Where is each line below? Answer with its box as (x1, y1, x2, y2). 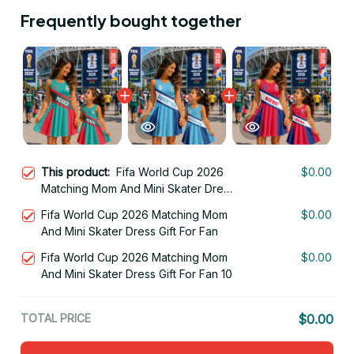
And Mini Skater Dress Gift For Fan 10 (41, 267, 232, 281)
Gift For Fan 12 (41, 198, 114, 213)
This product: (41, 165, 116, 179)
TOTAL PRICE (21, 311, 91, 326)
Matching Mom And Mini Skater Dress (41, 182, 235, 196)
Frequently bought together (21, 10, 242, 31)
